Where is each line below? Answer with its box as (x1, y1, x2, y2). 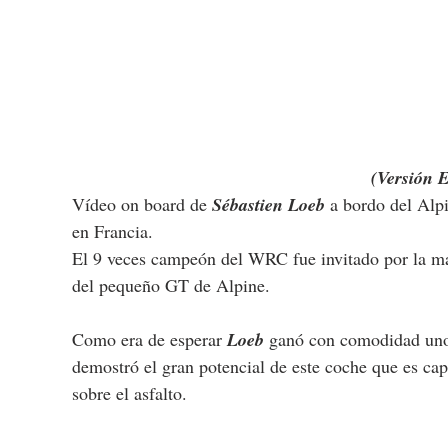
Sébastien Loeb (212, 192, 325, 218)
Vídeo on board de (72, 192, 212, 217)
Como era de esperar (72, 327, 227, 352)
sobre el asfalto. (72, 381, 187, 406)
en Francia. (72, 219, 153, 244)
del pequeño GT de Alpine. (72, 273, 270, 298)
